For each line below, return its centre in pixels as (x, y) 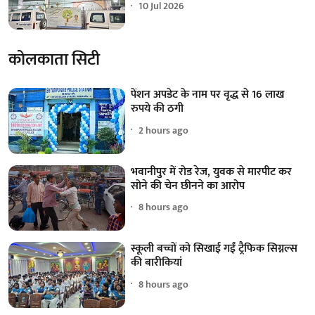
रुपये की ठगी (157, 109)
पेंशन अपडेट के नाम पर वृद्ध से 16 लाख (208, 95)
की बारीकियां (157, 263)
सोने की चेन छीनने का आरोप (188, 186)
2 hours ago (164, 130)
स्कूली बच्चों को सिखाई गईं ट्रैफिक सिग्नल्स (214, 249)
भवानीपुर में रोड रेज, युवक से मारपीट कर (212, 172)
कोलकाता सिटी (54, 60)
